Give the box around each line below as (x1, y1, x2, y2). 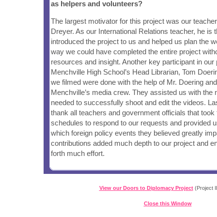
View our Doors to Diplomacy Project (99, 185, 193, 191)
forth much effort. (51, 149, 105, 158)
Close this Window (143, 201, 192, 206)
